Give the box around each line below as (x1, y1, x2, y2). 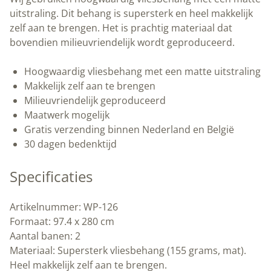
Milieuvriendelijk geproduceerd (24, 94, 166, 108)
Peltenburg (99, 9, 150, 23)
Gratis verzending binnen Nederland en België (24, 123, 234, 137)
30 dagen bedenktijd (24, 137, 117, 151)
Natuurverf (99, 24, 149, 38)
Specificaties (10, 166, 93, 187)
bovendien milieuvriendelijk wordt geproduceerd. (10, 36, 235, 50)
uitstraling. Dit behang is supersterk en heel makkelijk (10, 7, 253, 21)
